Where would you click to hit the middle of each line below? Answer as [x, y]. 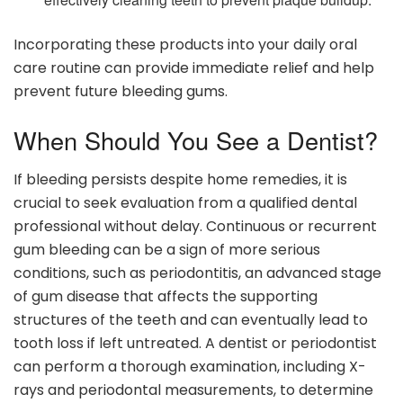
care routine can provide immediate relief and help [194, 68]
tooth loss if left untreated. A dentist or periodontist [195, 344]
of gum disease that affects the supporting [166, 297]
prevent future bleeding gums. [121, 92]
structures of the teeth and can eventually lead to [191, 320]
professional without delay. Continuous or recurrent [195, 227]
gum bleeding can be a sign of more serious [167, 250]
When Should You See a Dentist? [196, 139]
